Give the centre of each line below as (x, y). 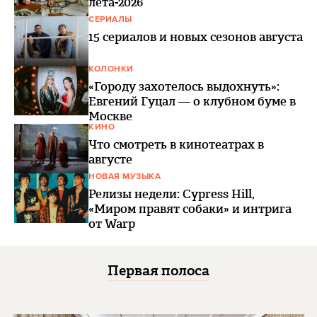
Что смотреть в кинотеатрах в (176, 144)
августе (110, 159)
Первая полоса (158, 270)
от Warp (112, 224)
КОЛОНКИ (111, 69)
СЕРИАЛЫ (110, 19)
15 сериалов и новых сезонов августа (196, 37)
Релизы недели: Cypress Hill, (172, 194)
